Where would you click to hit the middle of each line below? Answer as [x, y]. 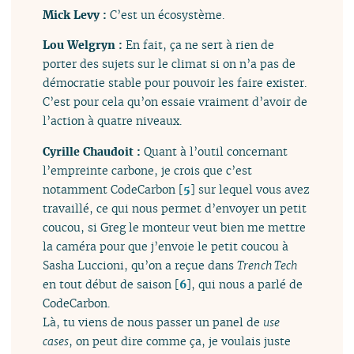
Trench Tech [267, 265]
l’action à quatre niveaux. [113, 121]
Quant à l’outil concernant [216, 151]
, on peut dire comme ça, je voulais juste [180, 341]
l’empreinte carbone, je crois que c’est [148, 170]
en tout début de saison [107, 284]
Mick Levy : [77, 14]
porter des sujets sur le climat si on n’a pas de [169, 64]
